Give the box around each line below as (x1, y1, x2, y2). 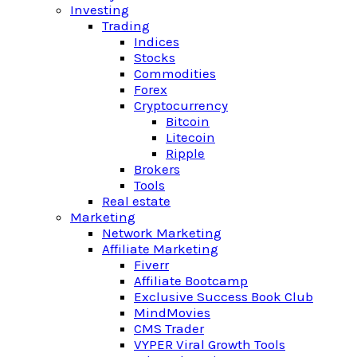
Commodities (134, 65, 216, 81)
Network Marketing (102, 225, 222, 241)
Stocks (134, 49, 175, 65)
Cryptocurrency (134, 97, 228, 113)
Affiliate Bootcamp (134, 273, 248, 288)
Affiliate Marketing (102, 241, 218, 257)
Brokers (134, 161, 180, 177)
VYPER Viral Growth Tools (134, 336, 285, 352)
